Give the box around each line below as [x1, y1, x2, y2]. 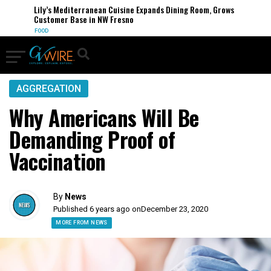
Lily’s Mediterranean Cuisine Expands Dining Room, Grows [28, 3, 229, 16]
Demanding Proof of [9, 123, 175, 155]
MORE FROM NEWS [56, 220, 108, 226]
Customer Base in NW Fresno [28, 13, 128, 25]
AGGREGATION [16, 83, 81, 94]
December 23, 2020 [141, 204, 209, 214]
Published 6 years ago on [53, 204, 142, 214]
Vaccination [9, 145, 106, 177]
